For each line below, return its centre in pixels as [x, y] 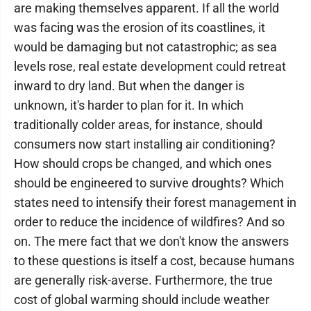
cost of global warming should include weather [142, 300]
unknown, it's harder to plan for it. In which [129, 105]
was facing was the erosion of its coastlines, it [140, 27]
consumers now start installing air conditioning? [145, 144]
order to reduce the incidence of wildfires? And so [149, 222]
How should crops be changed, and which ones [143, 163]
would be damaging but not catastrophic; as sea [145, 47]
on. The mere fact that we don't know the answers [151, 241]
